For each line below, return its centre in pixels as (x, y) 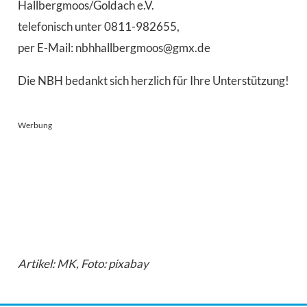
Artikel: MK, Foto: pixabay (83, 264)
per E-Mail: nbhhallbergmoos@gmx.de (114, 47)
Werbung (35, 125)
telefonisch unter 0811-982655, (98, 26)
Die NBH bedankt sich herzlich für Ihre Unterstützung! (153, 80)
